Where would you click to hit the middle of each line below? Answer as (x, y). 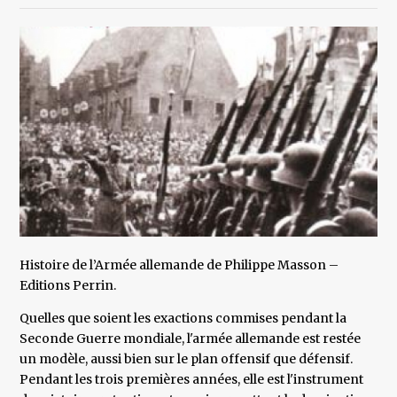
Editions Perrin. (68, 286)
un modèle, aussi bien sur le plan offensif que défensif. (187, 359)
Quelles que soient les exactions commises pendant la (183, 319)
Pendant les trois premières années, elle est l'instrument (192, 380)
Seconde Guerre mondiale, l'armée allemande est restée (191, 339)
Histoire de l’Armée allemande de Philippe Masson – (179, 265)
